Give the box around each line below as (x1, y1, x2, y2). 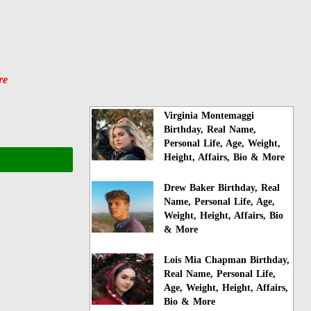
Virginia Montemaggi (164, 110, 255, 121)
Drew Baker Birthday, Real (164, 182, 280, 193)
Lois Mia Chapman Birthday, (164, 254, 290, 265)
